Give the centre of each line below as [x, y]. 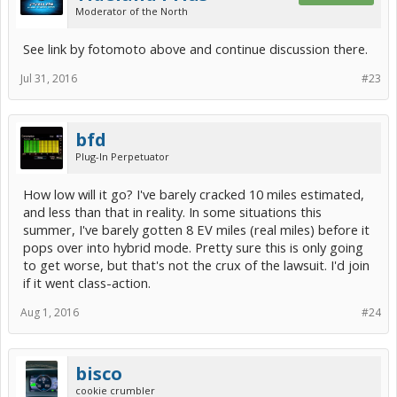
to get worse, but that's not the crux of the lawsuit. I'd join [196, 265]
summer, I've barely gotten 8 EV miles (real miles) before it [196, 230]
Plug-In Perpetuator [122, 156]
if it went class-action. [87, 283]
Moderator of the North [132, 11]
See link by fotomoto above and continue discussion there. [195, 49]
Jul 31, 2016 [49, 78]
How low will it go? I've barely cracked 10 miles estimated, [194, 194]
